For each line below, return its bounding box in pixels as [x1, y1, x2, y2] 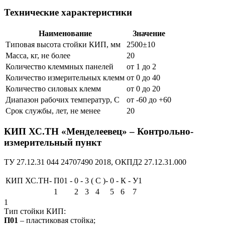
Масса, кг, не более [6, 51, 70, 60]
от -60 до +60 [127, 95, 171, 104]
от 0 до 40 [127, 73, 160, 82]
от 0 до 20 [127, 84, 160, 93]
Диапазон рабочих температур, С [6, 95, 120, 104]
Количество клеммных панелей [6, 62, 114, 71]
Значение [133, 29, 165, 38]
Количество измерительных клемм [6, 73, 125, 82]
